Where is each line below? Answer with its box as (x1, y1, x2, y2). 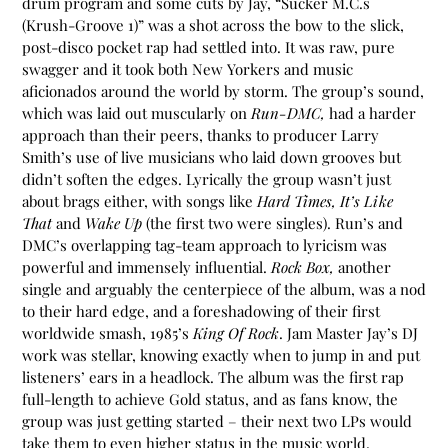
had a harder (325, 103, 416, 124)
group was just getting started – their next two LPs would (22, 411, 412, 432)
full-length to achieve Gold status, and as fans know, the (22, 389, 398, 410)
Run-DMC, (251, 103, 325, 124)
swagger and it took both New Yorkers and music (22, 59, 353, 80)
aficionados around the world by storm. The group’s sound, (22, 81, 424, 102)
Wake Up (85, 213, 142, 234)
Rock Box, (271, 257, 334, 278)
